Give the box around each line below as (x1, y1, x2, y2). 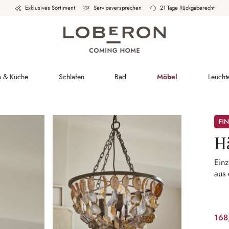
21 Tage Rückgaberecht (159, 4, 215, 12)
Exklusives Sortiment (25, 4, 75, 12)
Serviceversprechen (93, 4, 142, 12)
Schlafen (58, 72, 84, 82)
